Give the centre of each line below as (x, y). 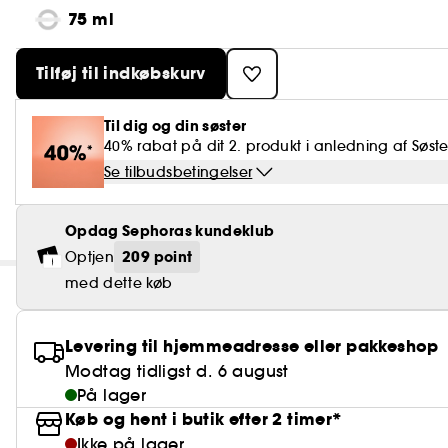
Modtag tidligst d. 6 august (177, 371)
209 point (157, 257)
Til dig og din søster (175, 126)
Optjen (90, 257)
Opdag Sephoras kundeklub (170, 231)
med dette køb (119, 283)
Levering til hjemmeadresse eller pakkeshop (252, 346)
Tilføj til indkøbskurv (121, 73)
